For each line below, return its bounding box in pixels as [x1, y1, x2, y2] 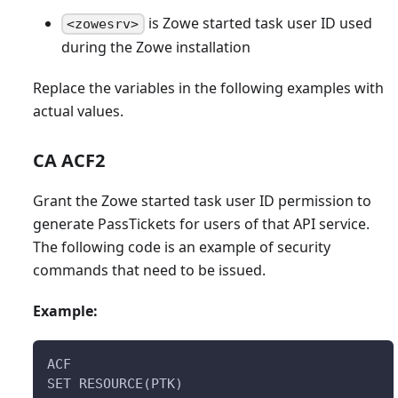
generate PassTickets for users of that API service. [32, 213, 370, 234]
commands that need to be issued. [32, 259, 266, 280]
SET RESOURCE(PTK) [46, 375, 183, 392]
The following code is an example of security [32, 236, 330, 257]
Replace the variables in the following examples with [32, 77, 384, 98]
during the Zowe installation [60, 36, 251, 57]
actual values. [32, 100, 123, 121]
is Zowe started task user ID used [144, 12, 372, 33]
